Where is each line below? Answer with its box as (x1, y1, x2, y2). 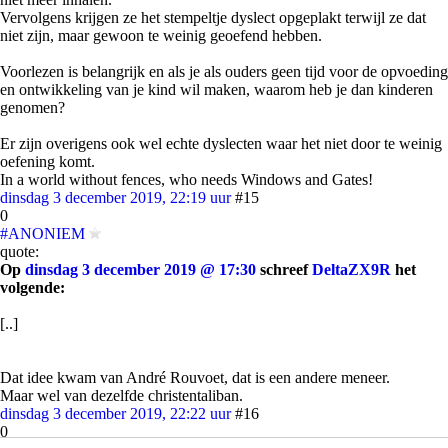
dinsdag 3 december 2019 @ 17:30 (25, 261, 256, 278)
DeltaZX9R (312, 261, 391, 278)
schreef (256, 261, 312, 278)
